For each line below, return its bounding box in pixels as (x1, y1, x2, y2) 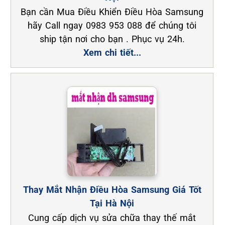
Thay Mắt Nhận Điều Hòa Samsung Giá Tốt (23, 184, 201, 195)
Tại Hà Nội (90, 198, 135, 209)
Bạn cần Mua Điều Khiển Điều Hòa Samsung (21, 7, 204, 18)
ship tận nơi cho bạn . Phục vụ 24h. (39, 34, 185, 45)
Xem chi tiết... (83, 47, 141, 58)
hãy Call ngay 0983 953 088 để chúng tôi (28, 20, 197, 31)
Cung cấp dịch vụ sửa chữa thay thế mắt (28, 212, 196, 223)
